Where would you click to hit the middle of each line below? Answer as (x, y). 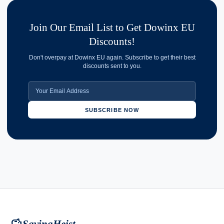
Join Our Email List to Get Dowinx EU (112, 27)
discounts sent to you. (112, 66)
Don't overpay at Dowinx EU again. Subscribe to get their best (112, 58)
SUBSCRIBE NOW (112, 110)
